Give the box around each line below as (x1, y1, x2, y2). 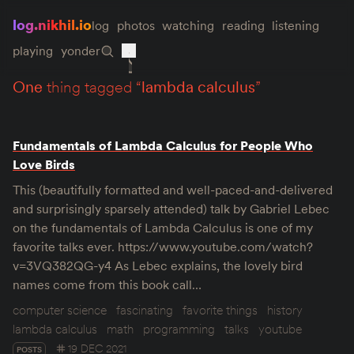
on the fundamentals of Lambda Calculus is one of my (13, 220, 313, 235)
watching (162, 17, 215, 33)
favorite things (183, 302, 258, 318)
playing (13, 43, 53, 58)
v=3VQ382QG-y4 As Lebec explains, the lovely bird (13, 258, 303, 273)
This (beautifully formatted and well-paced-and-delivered (13, 182, 333, 198)
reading (221, 17, 265, 33)
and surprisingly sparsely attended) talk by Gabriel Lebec (13, 201, 330, 217)
